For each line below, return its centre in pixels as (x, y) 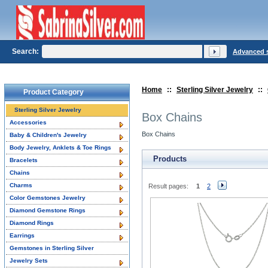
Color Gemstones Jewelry (48, 198)
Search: (25, 51)
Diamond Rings (32, 223)
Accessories (28, 122)
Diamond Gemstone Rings (48, 210)
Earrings (22, 235)
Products (170, 159)
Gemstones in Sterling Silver (52, 248)
